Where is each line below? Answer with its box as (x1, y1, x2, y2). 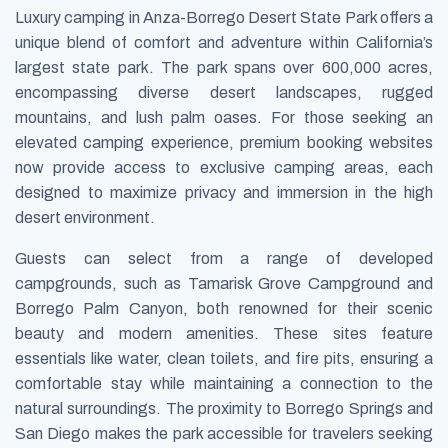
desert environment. (15, 208, 155, 226)
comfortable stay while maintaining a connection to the (15, 374, 433, 392)
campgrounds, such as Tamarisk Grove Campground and (15, 274, 433, 292)
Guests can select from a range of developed (15, 249, 433, 267)
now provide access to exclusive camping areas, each (15, 158, 433, 176)
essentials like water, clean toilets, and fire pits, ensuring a (15, 349, 433, 367)
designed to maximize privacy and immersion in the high (15, 183, 433, 201)
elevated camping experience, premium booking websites (15, 133, 433, 151)
